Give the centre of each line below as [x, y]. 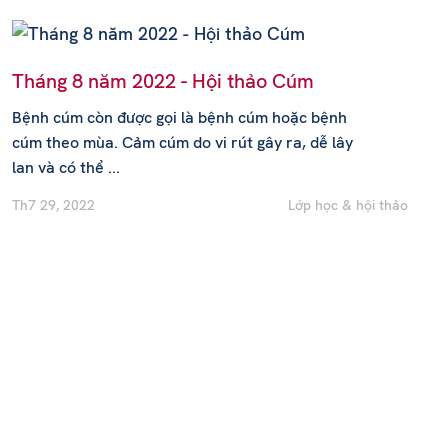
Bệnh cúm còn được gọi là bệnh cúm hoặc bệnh [179, 117]
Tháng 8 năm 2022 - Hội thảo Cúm [162, 80]
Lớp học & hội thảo [348, 204]
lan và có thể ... [65, 167]
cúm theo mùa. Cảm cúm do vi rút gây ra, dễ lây [182, 142]
